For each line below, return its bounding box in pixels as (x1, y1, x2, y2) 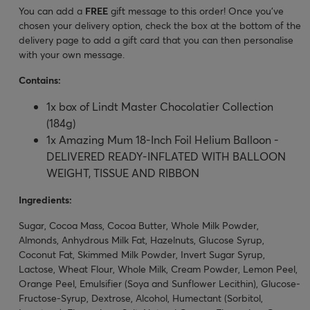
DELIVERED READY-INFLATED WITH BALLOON (46, 148, 286, 163)
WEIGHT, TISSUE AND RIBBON (46, 165, 199, 180)
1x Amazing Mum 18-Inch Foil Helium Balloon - (46, 131, 279, 147)
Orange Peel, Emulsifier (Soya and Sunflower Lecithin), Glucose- (19, 276, 300, 290)
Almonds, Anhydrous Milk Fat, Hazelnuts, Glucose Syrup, (19, 232, 264, 246)
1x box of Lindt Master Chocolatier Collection (46, 98, 273, 113)
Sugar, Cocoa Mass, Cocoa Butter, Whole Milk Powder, (19, 218, 259, 232)
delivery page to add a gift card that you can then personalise (19, 33, 293, 46)
